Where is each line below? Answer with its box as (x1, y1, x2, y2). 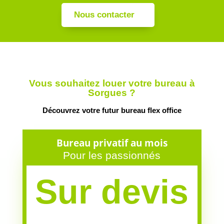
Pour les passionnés (63, 149, 161, 161)
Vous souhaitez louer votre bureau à (28, 77, 195, 88)
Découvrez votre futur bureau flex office (42, 105, 181, 114)
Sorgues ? (88, 87, 136, 98)
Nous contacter (74, 9, 135, 19)
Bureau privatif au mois (56, 136, 167, 149)
